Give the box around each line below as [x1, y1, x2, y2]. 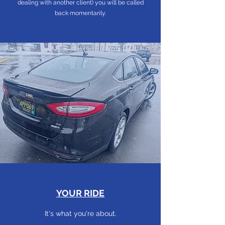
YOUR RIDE [56, 188, 104, 198]
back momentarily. [55, 10, 106, 17]
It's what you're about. [44, 209, 117, 217]
